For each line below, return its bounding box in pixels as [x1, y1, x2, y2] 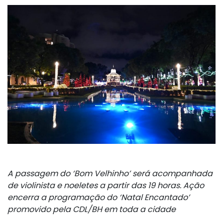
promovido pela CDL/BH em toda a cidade [7, 203, 176, 215]
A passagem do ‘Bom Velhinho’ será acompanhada [7, 167, 213, 179]
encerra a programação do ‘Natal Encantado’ [7, 191, 190, 203]
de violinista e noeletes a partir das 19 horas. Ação [7, 179, 204, 191]
